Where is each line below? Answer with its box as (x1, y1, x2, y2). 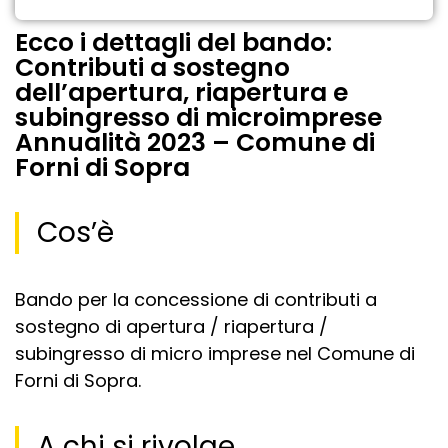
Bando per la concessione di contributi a (15, 286, 377, 312)
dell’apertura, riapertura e (15, 74, 348, 110)
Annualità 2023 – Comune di (15, 124, 375, 160)
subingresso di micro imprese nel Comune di (15, 340, 415, 366)
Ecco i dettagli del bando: (15, 24, 332, 60)
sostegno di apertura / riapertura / (15, 313, 328, 339)
